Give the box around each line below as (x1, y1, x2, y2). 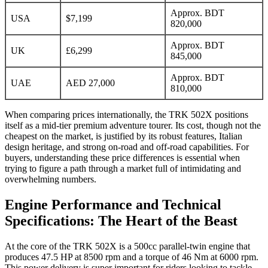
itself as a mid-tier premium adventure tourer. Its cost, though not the (5, 120, 261, 130)
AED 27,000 (66, 77, 115, 88)
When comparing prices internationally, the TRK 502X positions (5, 109, 248, 120)
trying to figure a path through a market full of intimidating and (5, 163, 241, 173)
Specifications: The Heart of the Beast (5, 212, 237, 229)
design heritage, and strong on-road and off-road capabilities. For (5, 141, 249, 152)
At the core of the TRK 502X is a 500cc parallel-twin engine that (5, 240, 250, 251)
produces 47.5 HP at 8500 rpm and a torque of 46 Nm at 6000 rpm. (5, 251, 258, 262)
